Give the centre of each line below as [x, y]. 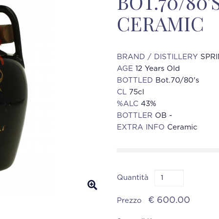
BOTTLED [136, 80]
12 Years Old [158, 69]
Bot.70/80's [177, 80]
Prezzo [131, 201]
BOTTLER [136, 116]
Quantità [133, 178]
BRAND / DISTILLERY [159, 57]
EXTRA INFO [142, 127]
